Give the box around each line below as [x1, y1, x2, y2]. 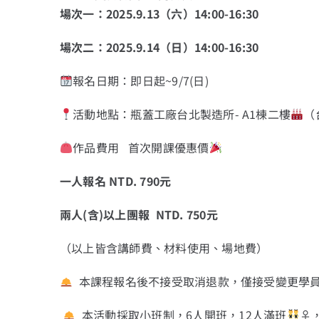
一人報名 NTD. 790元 [59, 172, 172, 189]
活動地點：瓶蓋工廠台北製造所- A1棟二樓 [73, 105, 291, 122]
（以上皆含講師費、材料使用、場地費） [59, 239, 268, 256]
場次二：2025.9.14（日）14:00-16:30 [59, 38, 262, 56]
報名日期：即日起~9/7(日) [73, 71, 209, 89]
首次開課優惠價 [127, 138, 209, 156]
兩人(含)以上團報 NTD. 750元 [59, 205, 218, 223]
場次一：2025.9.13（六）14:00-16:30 [59, 4, 262, 22]
